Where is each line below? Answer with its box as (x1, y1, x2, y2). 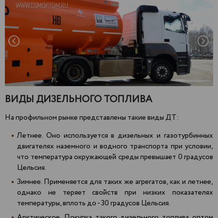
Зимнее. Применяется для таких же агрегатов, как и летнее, (17, 176, 213, 187)
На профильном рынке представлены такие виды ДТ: (5, 112, 179, 123)
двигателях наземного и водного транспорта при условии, (17, 141, 213, 152)
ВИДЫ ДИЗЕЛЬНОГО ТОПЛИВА (5, 92, 152, 107)
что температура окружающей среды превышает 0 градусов (17, 151, 213, 163)
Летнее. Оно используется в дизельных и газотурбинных (17, 130, 213, 141)
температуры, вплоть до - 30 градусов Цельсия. (17, 198, 170, 209)
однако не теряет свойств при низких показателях (17, 187, 213, 198)
